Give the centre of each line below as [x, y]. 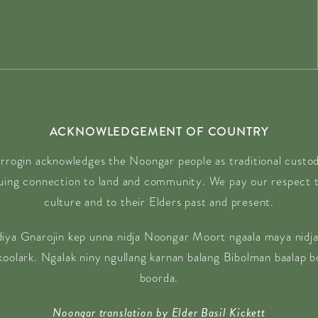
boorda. [159, 278]
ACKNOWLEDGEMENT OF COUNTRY [159, 131]
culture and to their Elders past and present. [159, 202]
